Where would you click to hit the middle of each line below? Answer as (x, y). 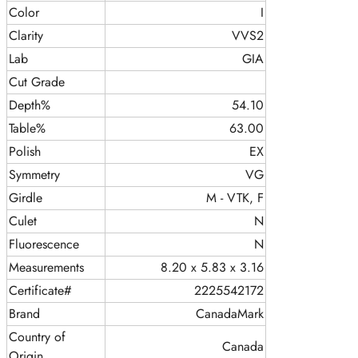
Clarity (26, 36)
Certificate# (40, 291)
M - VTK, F (235, 198)
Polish (25, 152)
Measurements (46, 268)
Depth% (30, 105)
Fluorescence (44, 245)
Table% (27, 129)
